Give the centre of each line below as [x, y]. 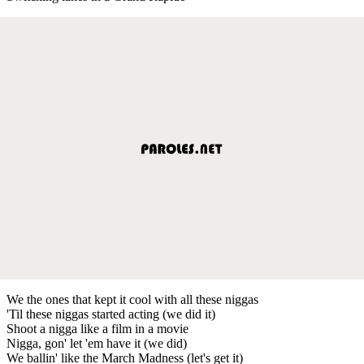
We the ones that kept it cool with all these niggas [132, 299]
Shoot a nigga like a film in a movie [97, 328]
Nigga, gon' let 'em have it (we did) [97, 343]
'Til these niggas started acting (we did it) [111, 314]
